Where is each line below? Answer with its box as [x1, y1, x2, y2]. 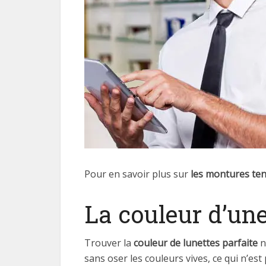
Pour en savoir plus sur [84, 167, 191, 180]
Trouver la [84, 236, 134, 249]
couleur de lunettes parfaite [134, 236, 258, 249]
